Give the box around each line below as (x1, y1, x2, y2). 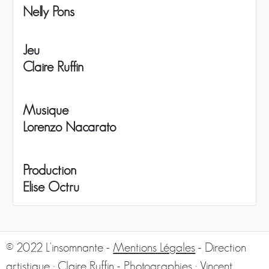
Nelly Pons (22, 5, 74, 20)
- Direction (195, 241, 247, 254)
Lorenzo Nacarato (22, 120, 116, 135)
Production (22, 163, 76, 178)
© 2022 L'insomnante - (6, 241, 113, 254)
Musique (22, 103, 68, 118)
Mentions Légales (113, 241, 196, 254)
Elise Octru (22, 180, 79, 195)
